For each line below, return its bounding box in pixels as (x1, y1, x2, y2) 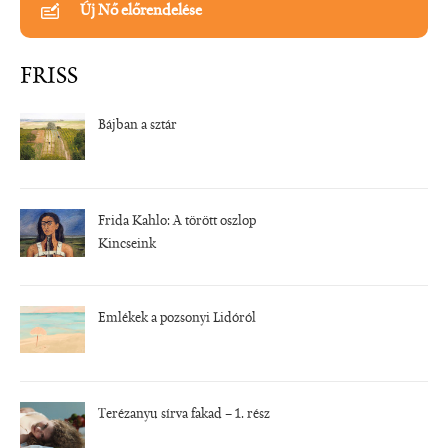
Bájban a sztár (97, 118, 177, 133)
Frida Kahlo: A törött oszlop (97, 215, 256, 230)
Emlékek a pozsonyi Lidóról (97, 311, 256, 326)
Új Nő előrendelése (80, 2, 202, 19)
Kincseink (97, 238, 156, 253)
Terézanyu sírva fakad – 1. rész (97, 408, 270, 423)
